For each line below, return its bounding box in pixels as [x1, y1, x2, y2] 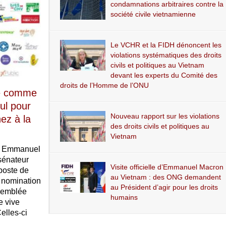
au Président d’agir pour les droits [110, 183, 218, 191]
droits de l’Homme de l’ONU [60, 81, 149, 89]
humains [110, 193, 138, 201]
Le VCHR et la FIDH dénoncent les [110, 40, 221, 49]
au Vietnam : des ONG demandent [110, 173, 221, 181]
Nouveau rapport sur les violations [110, 111, 219, 120]
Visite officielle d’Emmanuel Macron [110, 162, 223, 171]
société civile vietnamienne [110, 10, 196, 18]
